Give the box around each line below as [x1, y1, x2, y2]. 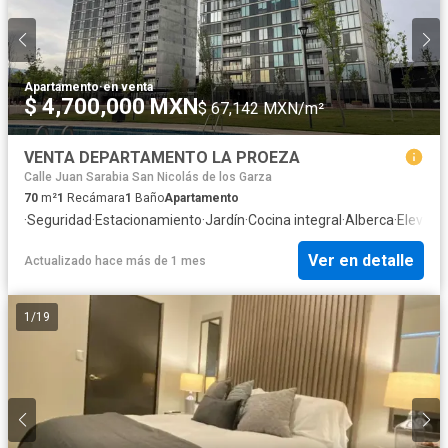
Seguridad [27, 211, 92, 228]
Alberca [345, 211, 394, 228]
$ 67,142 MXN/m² [198, 99, 324, 119]
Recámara [64, 190, 125, 205]
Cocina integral [248, 211, 342, 228]
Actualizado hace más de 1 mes [24, 253, 206, 268]
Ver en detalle [308, 251, 414, 271]
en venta [103, 80, 153, 95]
